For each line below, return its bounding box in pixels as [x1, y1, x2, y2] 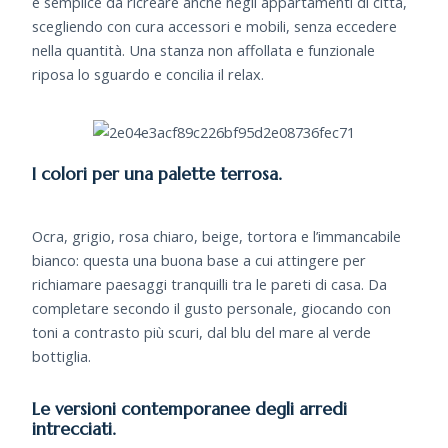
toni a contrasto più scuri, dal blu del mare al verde [32, 321, 372, 342]
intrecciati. [32, 418, 117, 441]
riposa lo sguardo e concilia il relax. [32, 63, 265, 84]
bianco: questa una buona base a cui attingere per [32, 249, 367, 270]
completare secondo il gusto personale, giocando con [32, 297, 392, 318]
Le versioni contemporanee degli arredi [32, 398, 348, 421]
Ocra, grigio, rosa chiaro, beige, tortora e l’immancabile [32, 225, 402, 246]
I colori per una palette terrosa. [32, 162, 283, 185]
